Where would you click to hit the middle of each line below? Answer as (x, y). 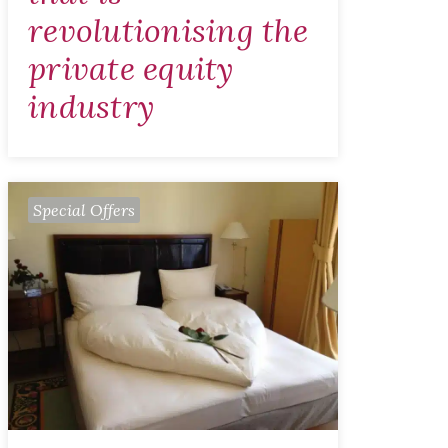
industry (91, 107)
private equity (131, 69)
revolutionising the (168, 31)
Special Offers (84, 210)
